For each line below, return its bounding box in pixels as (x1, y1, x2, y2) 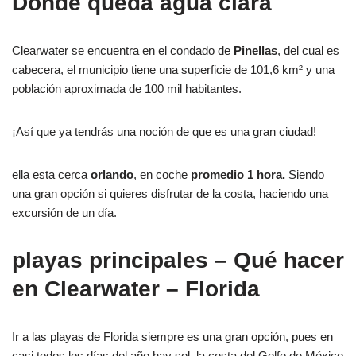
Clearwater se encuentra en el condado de (12, 43, 234, 57)
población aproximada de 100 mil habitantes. (12, 81, 242, 95)
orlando (91, 167, 133, 181)
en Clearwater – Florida (12, 276, 260, 301)
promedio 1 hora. (191, 167, 285, 181)
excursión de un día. (12, 205, 117, 219)
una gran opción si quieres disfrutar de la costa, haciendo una (12, 186, 328, 200)
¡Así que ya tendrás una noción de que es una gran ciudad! (12, 124, 316, 138)
